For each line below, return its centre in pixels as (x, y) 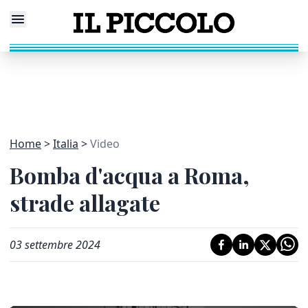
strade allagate (85, 202)
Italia (66, 144)
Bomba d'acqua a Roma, (130, 175)
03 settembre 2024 (55, 245)
